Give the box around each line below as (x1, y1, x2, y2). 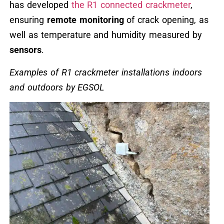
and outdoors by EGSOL (9, 81, 104, 92)
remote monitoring (46, 14, 124, 25)
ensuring (9, 14, 47, 25)
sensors (9, 44, 41, 55)
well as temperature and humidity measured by (9, 29, 202, 40)
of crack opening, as (123, 14, 208, 25)
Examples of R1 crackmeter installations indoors (9, 66, 202, 77)
